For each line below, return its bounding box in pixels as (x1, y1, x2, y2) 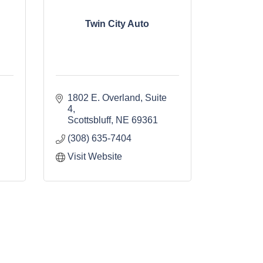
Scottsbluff (67, 115, 111, 126)
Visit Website (67, 151, 122, 162)
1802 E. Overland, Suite (67, 93, 167, 103)
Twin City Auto (85, 19, 150, 29)
